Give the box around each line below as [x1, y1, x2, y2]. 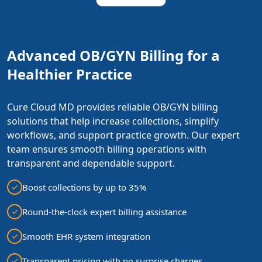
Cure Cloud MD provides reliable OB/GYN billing [7, 101, 218, 114]
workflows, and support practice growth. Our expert [7, 129, 240, 142]
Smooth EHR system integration [22, 230, 150, 243]
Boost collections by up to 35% [22, 181, 146, 194]
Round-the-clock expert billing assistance [22, 206, 187, 218]
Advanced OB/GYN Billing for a [7, 46, 220, 65]
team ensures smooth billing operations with [7, 143, 206, 156]
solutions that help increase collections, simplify [7, 115, 219, 128]
